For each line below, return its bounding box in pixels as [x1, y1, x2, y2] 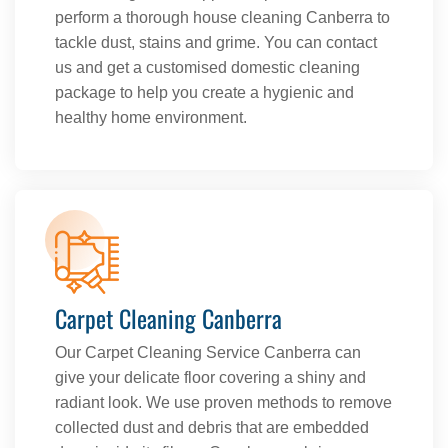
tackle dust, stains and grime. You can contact [55, 34, 377, 52]
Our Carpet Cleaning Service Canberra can [55, 344, 361, 362]
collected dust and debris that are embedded [55, 419, 369, 437]
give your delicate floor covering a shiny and [55, 369, 366, 387]
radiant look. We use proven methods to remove [55, 394, 392, 412]
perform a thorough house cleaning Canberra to [55, 9, 390, 27]
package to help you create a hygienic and [55, 84, 354, 102]
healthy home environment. [55, 109, 247, 127]
